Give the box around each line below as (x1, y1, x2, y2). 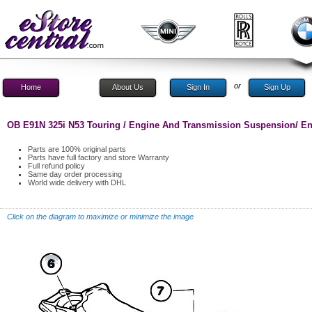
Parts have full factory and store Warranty (28, 153, 169, 162)
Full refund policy (28, 162, 85, 170)
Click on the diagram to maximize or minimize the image (7, 212, 194, 221)
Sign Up (263, 83, 290, 91)
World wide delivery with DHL (28, 178, 126, 187)
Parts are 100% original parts (28, 145, 126, 153)
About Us (112, 83, 143, 91)
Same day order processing (28, 170, 122, 178)
